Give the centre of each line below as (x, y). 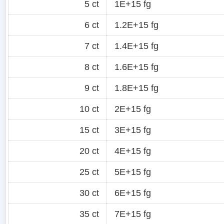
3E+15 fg (133, 130)
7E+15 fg (133, 214)
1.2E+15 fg (136, 25)
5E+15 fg (133, 172)
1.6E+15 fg (136, 67)
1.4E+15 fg (136, 46)
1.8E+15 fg (136, 88)
